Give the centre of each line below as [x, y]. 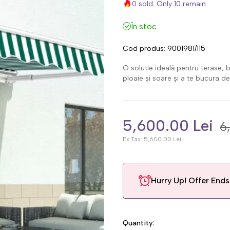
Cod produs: [144, 49]
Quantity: [138, 223]
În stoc [144, 26]
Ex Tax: [132, 139]
